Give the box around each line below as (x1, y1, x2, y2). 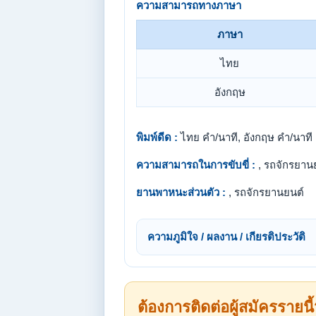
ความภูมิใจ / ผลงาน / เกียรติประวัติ (147, 231, 305, 243)
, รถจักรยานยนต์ (226, 186, 304, 198)
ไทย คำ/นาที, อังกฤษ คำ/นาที (178, 131, 312, 143)
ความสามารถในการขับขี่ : (136, 159, 255, 171)
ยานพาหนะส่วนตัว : (136, 186, 226, 198)
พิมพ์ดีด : (136, 131, 178, 143)
